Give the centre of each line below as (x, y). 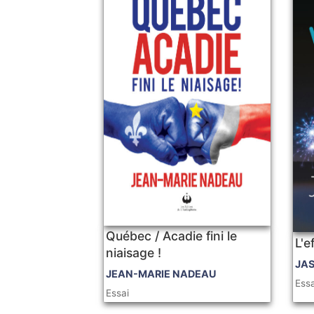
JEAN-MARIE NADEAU (162, 274)
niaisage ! (134, 253)
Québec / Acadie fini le (172, 236)
